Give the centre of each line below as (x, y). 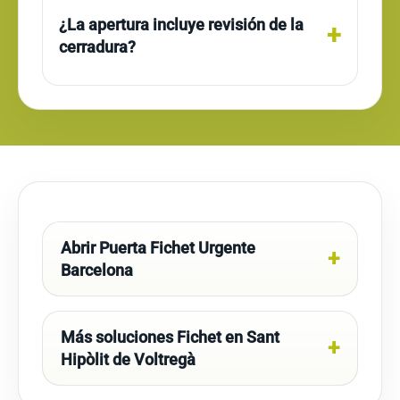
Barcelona (97, 270)
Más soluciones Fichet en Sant (170, 337)
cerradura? (97, 47)
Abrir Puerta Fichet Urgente (158, 248)
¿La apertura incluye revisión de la (181, 25)
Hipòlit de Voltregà (128, 359)
